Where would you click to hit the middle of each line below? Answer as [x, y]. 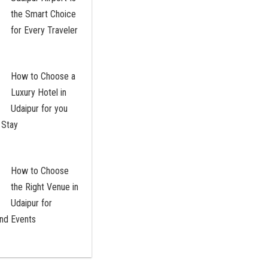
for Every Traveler [44, 31]
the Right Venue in [44, 187]
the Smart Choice [43, 14]
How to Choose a [43, 77]
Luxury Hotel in [38, 93]
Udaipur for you [39, 109]
